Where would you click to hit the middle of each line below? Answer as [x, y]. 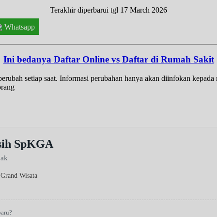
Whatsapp [19, 27]
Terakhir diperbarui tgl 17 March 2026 [108, 10]
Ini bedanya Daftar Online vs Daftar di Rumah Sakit [108, 59]
